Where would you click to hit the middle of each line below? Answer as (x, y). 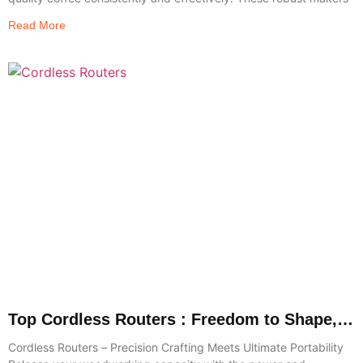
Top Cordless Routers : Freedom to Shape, (173, 319)
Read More (37, 25)
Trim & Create (61, 338)
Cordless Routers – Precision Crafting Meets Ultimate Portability (176, 347)
